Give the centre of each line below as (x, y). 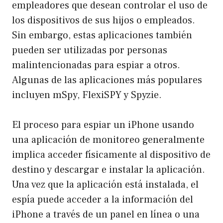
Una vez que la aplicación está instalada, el (105, 185)
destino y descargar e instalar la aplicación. (109, 170)
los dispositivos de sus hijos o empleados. (104, 21)
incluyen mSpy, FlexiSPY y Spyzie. (87, 95)
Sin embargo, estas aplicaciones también (102, 36)
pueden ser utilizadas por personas (90, 51)
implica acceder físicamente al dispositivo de (111, 155)
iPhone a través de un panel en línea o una (106, 215)
